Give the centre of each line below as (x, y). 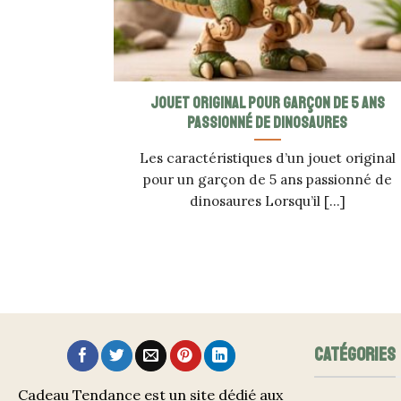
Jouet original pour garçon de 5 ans (267, 102)
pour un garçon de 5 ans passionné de (267, 179)
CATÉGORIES (355, 354)
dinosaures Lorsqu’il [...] (267, 200)
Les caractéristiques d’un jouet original (267, 158)
